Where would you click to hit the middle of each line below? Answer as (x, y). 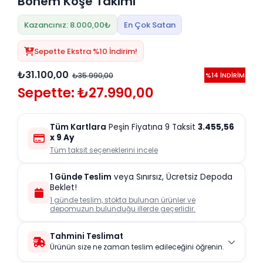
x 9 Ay (62, 138)
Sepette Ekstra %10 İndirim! (86, 51)
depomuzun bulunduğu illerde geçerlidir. (123, 209)
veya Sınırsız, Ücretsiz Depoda (172, 177)
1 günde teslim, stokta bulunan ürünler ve (123, 200)
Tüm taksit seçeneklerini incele (104, 150)
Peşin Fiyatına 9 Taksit (152, 127)
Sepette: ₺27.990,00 (86, 93)
